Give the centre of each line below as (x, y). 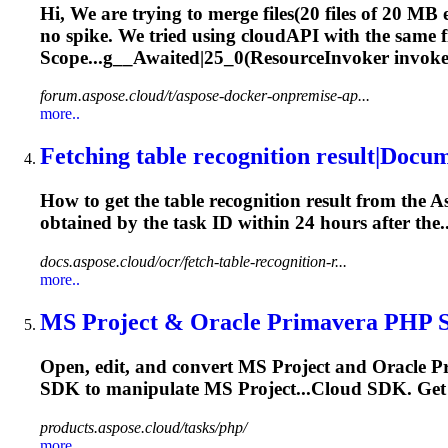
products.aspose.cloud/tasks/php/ (143, 427)
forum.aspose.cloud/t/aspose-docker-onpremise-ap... (205, 96)
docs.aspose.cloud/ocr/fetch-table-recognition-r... (193, 261)
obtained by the (106, 223)
